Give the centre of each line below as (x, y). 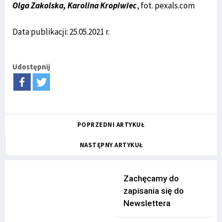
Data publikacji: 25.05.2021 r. (61, 31)
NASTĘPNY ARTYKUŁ (111, 145)
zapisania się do (154, 191)
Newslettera (147, 203)
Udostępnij (31, 66)
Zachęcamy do (151, 178)
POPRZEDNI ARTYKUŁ (111, 124)
